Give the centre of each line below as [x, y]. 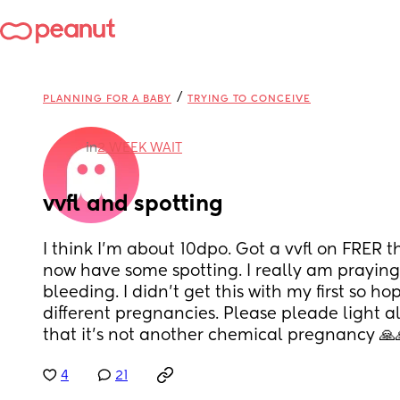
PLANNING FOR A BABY [107, 99]
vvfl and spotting [133, 204]
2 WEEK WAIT [140, 148]
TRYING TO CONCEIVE [249, 99]
